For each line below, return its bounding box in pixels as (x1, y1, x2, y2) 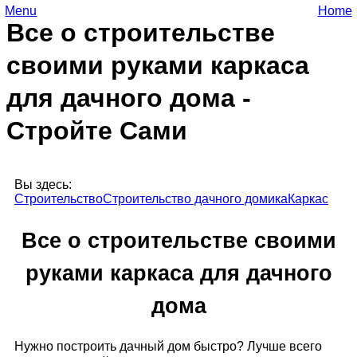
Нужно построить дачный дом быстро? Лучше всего (14, 339, 322, 353)
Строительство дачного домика (103, 191, 288, 206)
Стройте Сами (6, 116, 187, 146)
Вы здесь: (14, 177, 72, 191)
